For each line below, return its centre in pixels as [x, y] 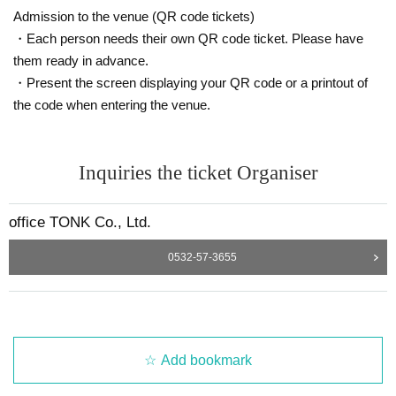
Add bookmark [206, 360]
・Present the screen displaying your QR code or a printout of [190, 82]
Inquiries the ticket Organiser [198, 172]
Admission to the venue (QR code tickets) [134, 16]
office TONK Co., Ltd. [80, 222]
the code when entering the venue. [112, 104]
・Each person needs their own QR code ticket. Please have [188, 38]
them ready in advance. [81, 60]
